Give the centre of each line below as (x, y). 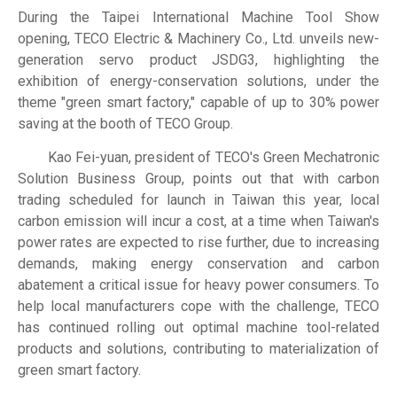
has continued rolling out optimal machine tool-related (198, 327)
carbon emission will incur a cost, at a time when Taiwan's (198, 221)
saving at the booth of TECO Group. (125, 124)
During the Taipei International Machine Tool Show (198, 17)
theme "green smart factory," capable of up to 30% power (198, 102)
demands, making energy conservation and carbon (198, 263)
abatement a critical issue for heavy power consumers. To (198, 284)
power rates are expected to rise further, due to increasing (198, 242)
